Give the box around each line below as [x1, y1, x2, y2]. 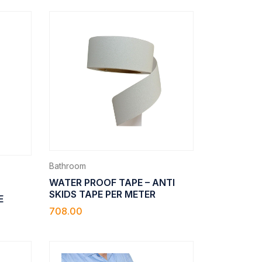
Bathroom [49, 160, 87, 171]
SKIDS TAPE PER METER [49, 188, 156, 200]
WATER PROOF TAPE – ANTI [49, 176, 175, 188]
